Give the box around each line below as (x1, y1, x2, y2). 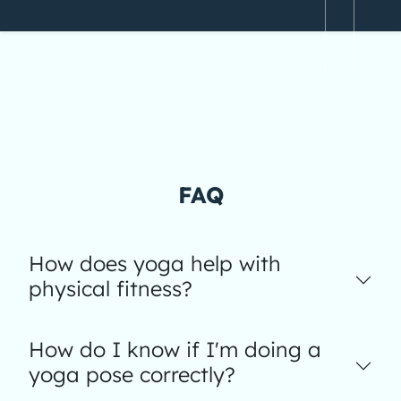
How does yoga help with (29, 251, 281, 277)
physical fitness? (29, 276, 192, 302)
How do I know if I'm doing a (29, 337, 321, 363)
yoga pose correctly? (29, 362, 235, 388)
